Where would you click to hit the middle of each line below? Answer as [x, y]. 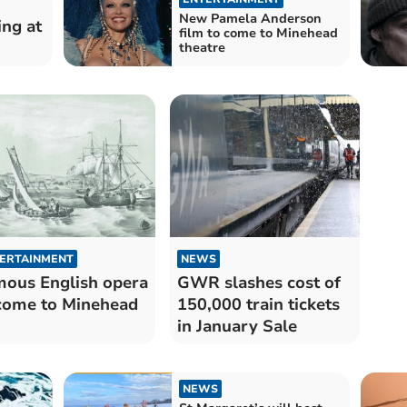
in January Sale [237, 326]
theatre [202, 47]
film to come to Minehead [258, 33]
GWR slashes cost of [258, 282]
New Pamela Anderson [250, 18]
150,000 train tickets [258, 304]
